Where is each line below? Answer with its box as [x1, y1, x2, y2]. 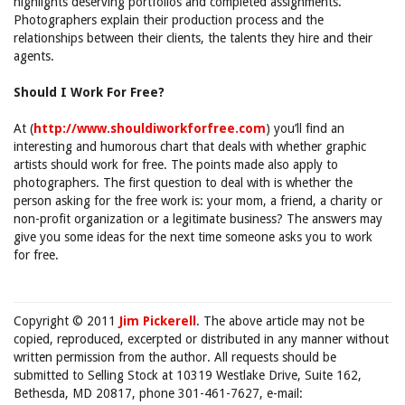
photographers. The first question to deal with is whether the [14, 175, 353, 190]
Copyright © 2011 [14, 314, 119, 328]
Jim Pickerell [119, 314, 196, 328]
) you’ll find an [266, 121, 344, 136]
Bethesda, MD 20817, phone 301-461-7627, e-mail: [14, 386, 303, 400]
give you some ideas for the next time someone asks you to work [14, 230, 372, 244]
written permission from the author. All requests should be [14, 350, 336, 364]
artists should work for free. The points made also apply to [14, 157, 338, 172]
